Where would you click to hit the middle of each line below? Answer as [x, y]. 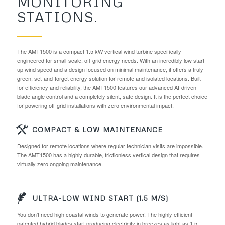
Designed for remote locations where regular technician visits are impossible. [110, 146]
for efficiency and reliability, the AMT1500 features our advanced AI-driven [106, 87]
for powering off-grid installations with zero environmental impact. [95, 105]
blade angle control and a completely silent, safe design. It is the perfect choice [112, 96]
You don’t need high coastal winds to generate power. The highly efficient [104, 215]
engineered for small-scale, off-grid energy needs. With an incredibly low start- [111, 60]
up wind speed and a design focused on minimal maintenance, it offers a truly [110, 69]
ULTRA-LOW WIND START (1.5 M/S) [100, 198]
